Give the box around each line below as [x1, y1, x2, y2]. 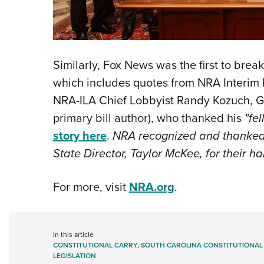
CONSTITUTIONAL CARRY [52, 239, 137, 250]
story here [52, 126, 107, 144]
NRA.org [128, 177, 174, 195]
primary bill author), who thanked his [52, 108, 245, 126]
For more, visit [52, 177, 129, 195]
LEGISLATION [52, 250, 96, 260]
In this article [52, 229, 94, 239]
